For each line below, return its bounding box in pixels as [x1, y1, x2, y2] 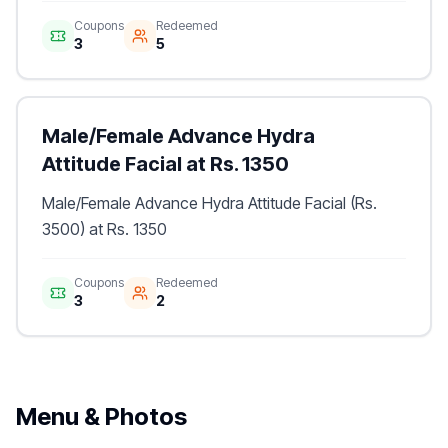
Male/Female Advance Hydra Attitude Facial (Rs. [42, 193, 377, 213]
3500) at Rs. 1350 [42, 219, 167, 239]
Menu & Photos [16, 402, 187, 431]
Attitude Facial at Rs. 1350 [42, 152, 289, 176]
